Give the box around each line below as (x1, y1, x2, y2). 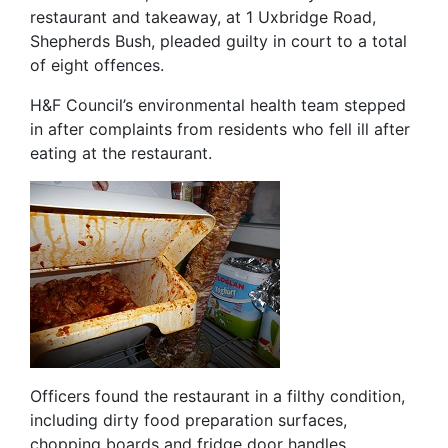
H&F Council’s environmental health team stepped (30, 95, 406, 115)
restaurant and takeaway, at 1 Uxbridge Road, (30, 7, 376, 27)
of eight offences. (30, 55, 164, 75)
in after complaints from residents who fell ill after (30, 119, 410, 139)
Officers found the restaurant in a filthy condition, (30, 386, 405, 406)
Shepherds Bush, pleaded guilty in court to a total (30, 31, 407, 51)
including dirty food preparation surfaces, (30, 410, 347, 430)
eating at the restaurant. (30, 143, 212, 163)
